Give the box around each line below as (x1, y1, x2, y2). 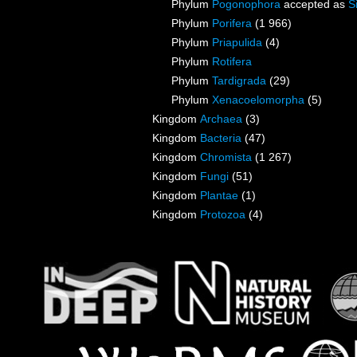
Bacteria (200, 131, 241, 145)
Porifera (212, 17, 252, 30)
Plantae (200, 189, 238, 202)
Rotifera (212, 55, 252, 69)
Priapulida (212, 36, 262, 49)
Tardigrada (212, 74, 266, 88)
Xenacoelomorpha (212, 93, 304, 107)
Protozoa (200, 208, 245, 222)
